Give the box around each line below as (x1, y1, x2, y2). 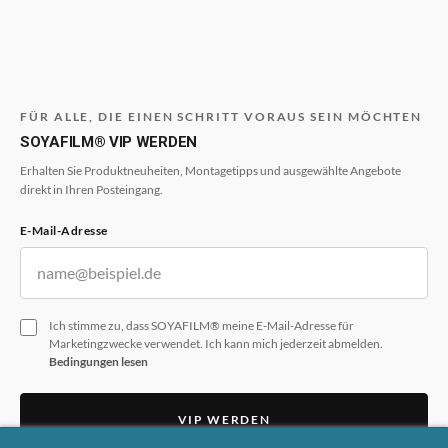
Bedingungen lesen (49, 354, 148, 369)
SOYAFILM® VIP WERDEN (20, 133, 197, 151)
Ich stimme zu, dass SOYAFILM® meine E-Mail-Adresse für (49, 318, 354, 333)
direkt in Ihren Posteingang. (20, 182, 163, 197)
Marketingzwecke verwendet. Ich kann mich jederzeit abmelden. (49, 336, 383, 351)
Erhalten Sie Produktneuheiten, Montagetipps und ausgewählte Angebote (20, 163, 401, 178)
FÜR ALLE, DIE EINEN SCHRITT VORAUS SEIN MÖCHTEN (20, 109, 423, 124)
